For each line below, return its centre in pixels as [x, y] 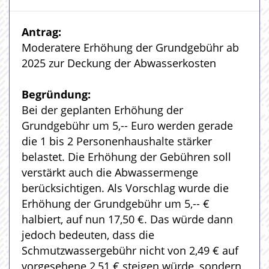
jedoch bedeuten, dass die [88, 235]
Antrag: [41, 32]
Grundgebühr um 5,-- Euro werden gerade [127, 125]
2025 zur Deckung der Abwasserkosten [119, 63]
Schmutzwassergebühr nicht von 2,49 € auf [130, 250]
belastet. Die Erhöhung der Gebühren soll [126, 157]
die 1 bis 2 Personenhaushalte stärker [117, 141]
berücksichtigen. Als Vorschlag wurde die [125, 188]
